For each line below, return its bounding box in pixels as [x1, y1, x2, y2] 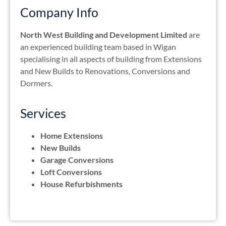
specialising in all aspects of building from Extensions [20, 54, 202, 64]
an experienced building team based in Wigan [20, 42, 176, 52]
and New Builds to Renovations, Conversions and [20, 66, 190, 76]
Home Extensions [40, 130, 103, 140]
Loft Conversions [40, 166, 102, 177]
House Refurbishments [40, 179, 123, 189]
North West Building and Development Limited [20, 30, 187, 40]
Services [20, 105, 66, 121]
